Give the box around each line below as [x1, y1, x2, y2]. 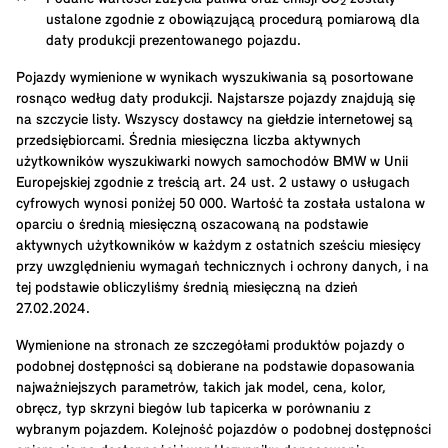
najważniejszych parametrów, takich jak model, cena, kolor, [16, 381, 386, 397]
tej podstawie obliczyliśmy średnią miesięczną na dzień [16, 281, 358, 297]
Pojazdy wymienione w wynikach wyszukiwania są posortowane [16, 71, 413, 87]
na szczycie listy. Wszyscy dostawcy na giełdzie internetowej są [16, 113, 413, 129]
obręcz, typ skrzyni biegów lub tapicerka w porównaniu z [16, 402, 371, 418]
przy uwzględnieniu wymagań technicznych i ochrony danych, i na [16, 260, 429, 276]
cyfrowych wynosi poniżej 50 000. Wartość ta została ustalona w [16, 197, 425, 213]
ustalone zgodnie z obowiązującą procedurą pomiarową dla [46, 13, 420, 29]
